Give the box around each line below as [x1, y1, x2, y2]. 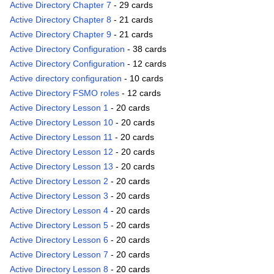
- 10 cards [122, 73, 163, 84]
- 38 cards [125, 44, 166, 54]
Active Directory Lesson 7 [10, 250, 108, 260]
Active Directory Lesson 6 [10, 235, 108, 245]
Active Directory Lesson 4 [10, 206, 108, 216]
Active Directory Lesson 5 [10, 220, 108, 231]
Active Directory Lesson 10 [10, 117, 113, 128]
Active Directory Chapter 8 [10, 15, 111, 25]
